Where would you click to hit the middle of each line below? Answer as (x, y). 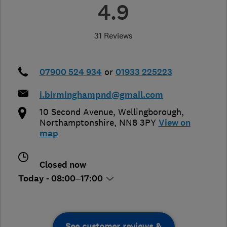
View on (174, 123)
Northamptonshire (77, 122)
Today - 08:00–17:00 (62, 178)
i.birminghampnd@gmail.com (101, 95)
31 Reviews (113, 35)
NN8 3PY (137, 122)
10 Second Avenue (76, 112)
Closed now (63, 165)
